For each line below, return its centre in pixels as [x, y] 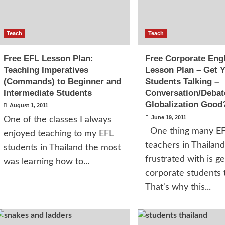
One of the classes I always [57, 120]
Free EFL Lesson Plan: [48, 59]
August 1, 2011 [29, 105]
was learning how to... [46, 162]
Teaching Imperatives [46, 70]
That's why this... [178, 187]
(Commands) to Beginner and [62, 82]
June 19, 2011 [168, 117]
